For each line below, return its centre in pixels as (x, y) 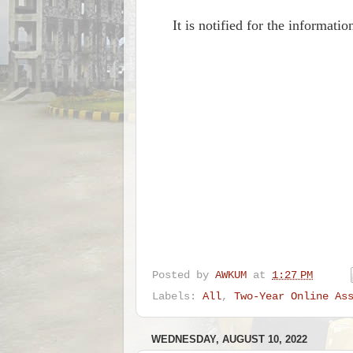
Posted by (184, 275)
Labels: (177, 296)
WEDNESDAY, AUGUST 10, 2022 (229, 339)
